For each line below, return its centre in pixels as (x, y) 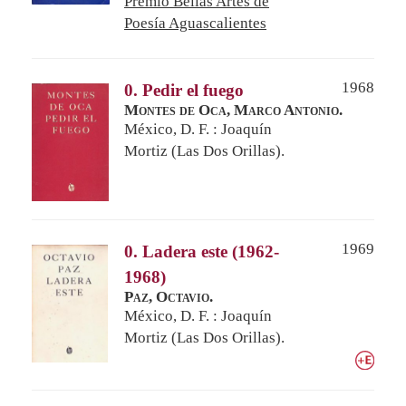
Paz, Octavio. (169, 296)
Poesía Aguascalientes (195, 23)
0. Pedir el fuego (184, 90)
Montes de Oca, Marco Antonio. (233, 110)
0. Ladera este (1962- (202, 251)
